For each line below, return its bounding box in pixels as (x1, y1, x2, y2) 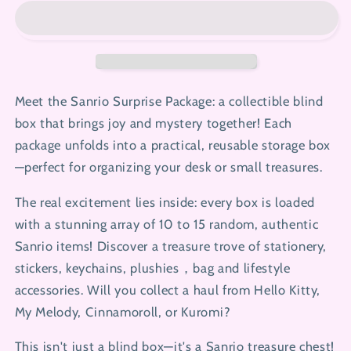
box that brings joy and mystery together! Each (14, 115, 292, 132)
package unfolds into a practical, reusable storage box (14, 137, 331, 154)
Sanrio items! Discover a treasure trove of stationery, (14, 237, 327, 254)
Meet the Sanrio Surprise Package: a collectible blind (14, 93, 324, 110)
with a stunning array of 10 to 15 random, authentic (14, 215, 319, 232)
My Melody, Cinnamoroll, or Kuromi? (14, 303, 231, 320)
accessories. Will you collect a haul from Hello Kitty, (14, 281, 321, 298)
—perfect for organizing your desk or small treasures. (14, 159, 323, 175)
